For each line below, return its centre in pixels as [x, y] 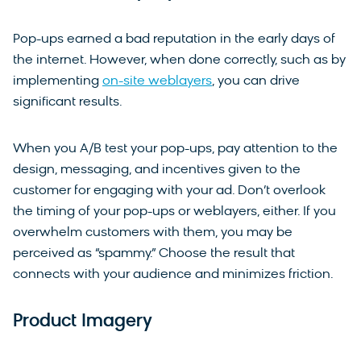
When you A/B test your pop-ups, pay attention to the [175, 149]
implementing [58, 82]
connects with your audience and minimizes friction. [173, 275]
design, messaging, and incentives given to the [157, 170]
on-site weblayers [157, 82]
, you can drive [256, 82]
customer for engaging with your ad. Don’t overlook [169, 191]
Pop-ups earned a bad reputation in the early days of [174, 40]
